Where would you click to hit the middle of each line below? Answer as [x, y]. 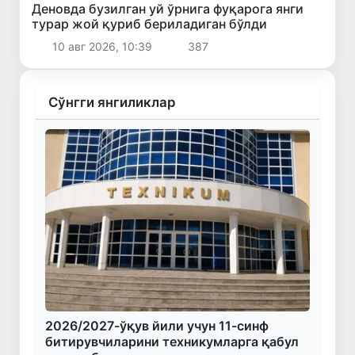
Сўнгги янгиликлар [112, 102]
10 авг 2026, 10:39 [102, 46]
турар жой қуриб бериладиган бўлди [150, 23]
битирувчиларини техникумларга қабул [172, 341]
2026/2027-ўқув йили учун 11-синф [157, 325]
